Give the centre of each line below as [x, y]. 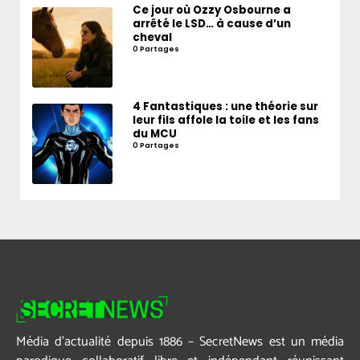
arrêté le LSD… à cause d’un [212, 24]
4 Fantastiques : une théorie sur [226, 107]
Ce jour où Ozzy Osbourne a [212, 10]
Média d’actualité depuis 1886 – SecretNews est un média [180, 342]
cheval [153, 38]
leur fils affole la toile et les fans [226, 121]
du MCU [155, 134]
